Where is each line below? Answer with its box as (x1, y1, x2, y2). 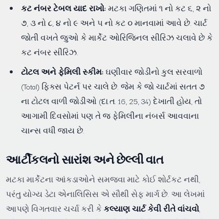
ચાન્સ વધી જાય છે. (21, 125, 85, 136)
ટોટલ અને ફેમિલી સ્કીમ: (21, 66, 104, 77)
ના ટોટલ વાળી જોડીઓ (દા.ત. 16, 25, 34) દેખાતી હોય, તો (21, 95, 202, 107)
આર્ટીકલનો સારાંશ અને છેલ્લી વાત (6, 152, 164, 167)
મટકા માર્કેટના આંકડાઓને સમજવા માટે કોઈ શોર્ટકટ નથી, (6, 174, 200, 185)
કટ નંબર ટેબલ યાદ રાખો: (21, 2, 107, 14)
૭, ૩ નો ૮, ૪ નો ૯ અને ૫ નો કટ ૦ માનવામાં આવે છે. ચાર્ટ (21, 17, 208, 28)
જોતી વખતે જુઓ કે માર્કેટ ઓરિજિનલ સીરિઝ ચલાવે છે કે (21, 32, 213, 43)
